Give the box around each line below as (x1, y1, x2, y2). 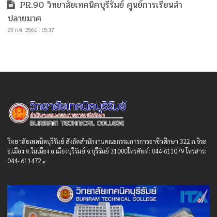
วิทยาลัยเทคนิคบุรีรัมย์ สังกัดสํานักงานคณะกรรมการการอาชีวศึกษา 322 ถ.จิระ (7, 137, 206, 145)
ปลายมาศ (7, 11, 41, 25)
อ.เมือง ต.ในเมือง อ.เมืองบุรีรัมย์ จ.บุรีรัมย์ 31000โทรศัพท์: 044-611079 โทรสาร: (7, 146, 206, 155)
